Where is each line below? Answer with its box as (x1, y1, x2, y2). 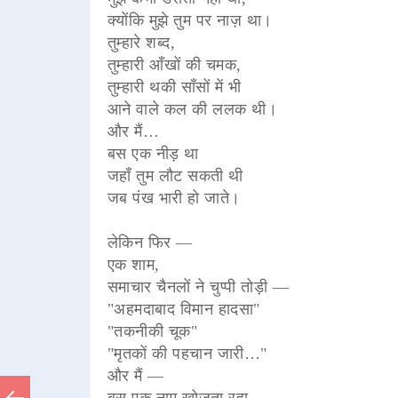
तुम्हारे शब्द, (107, 33, 176, 52)
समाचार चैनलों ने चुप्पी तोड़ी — (107, 277, 290, 296)
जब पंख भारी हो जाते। (107, 188, 241, 207)
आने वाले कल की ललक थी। (107, 99, 278, 118)
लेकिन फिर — (107, 233, 193, 251)
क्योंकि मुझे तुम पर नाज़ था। (107, 11, 273, 29)
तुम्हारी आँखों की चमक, (107, 55, 242, 74)
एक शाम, (107, 255, 160, 274)
